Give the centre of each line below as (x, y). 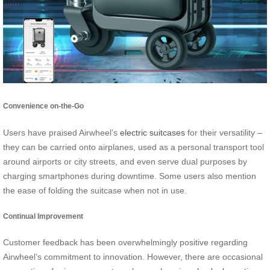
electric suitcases (152, 132)
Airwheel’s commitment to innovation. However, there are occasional (133, 257)
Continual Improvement (43, 216)
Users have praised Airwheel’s (61, 132)
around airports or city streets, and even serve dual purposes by (125, 161)
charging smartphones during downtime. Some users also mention (130, 176)
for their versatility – (224, 132)
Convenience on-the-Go (43, 106)
